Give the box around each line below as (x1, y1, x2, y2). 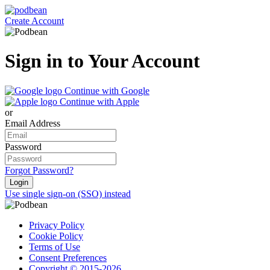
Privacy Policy (29, 219, 84, 230)
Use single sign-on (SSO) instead (5, 188, 131, 199)
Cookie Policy (29, 230, 83, 241)
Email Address (5, 118, 60, 128)
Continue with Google (64, 85, 149, 96)
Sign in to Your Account (5, 50, 200, 72)
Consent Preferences (29, 252, 107, 263)
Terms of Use (29, 241, 80, 252)
